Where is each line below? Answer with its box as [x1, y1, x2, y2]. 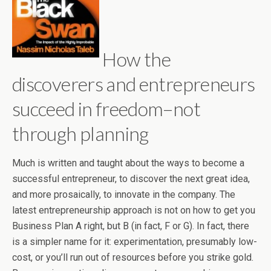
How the [99, 47, 171, 71]
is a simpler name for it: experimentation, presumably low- [12, 235, 257, 247]
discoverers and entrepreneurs [12, 71, 255, 96]
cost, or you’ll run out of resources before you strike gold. [12, 251, 253, 263]
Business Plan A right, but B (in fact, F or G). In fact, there [12, 220, 249, 232]
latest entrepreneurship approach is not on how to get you [12, 204, 255, 216]
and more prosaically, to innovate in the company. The [12, 188, 235, 200]
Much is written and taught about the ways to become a [12, 157, 244, 169]
